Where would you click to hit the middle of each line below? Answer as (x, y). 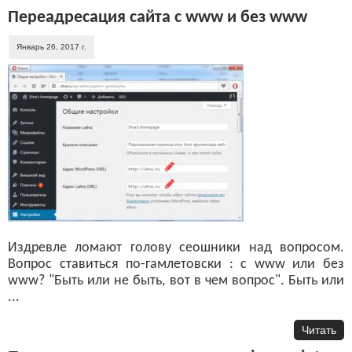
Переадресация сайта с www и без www (158, 17)
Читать (319, 330)
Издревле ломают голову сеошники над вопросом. (176, 247)
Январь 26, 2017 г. (51, 46)
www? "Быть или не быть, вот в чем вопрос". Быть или (176, 280)
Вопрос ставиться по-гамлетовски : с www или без (176, 264)
